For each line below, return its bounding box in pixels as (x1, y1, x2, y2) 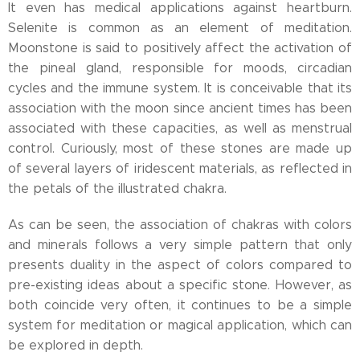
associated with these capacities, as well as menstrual (8, 121, 352, 136)
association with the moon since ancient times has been (8, 100, 352, 116)
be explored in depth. (8, 337, 143, 353)
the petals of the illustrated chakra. (8, 181, 227, 196)
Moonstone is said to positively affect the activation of (8, 40, 352, 55)
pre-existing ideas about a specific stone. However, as (8, 277, 352, 292)
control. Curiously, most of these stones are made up (8, 141, 352, 156)
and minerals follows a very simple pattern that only (8, 237, 352, 252)
